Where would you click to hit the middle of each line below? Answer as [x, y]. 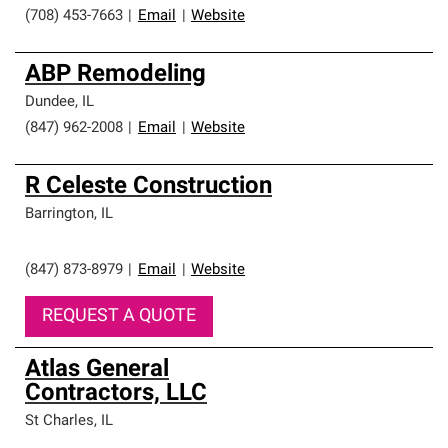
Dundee [50, 102]
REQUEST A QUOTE [119, 316]
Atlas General [97, 370]
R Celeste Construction [148, 187]
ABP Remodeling [115, 75]
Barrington [59, 214]
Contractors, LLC [116, 394]
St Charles [59, 421]
